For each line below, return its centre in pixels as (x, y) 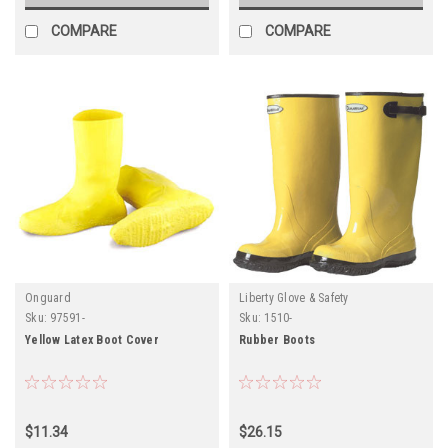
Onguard (48, 297)
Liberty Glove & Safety (294, 297)
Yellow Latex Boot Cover (92, 339)
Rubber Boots (277, 339)
